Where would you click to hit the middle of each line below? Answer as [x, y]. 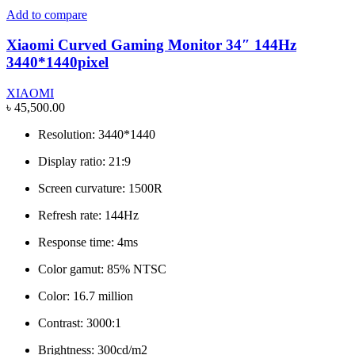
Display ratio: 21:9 [84, 161]
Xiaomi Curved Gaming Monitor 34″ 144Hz [151, 45]
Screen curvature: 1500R [100, 188]
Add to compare [47, 14]
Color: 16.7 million [86, 296]
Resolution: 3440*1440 [97, 134]
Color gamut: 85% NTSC [102, 269]
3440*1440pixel [57, 63]
